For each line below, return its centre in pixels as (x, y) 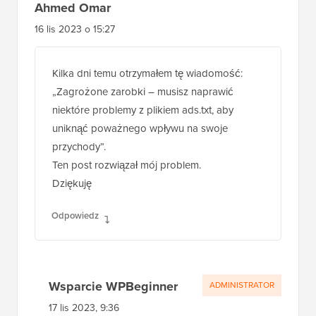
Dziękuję (72, 184)
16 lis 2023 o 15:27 (75, 30)
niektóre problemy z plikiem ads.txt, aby (143, 110)
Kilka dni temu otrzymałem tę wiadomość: (147, 74)
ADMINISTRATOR (242, 285)
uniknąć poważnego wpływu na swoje (140, 129)
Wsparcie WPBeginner (113, 287)
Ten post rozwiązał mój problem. (127, 165)
